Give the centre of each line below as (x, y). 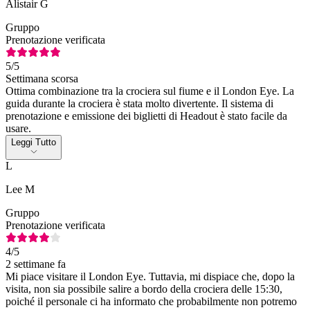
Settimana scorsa (42, 78)
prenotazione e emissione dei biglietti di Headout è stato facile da (146, 116)
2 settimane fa (36, 264)
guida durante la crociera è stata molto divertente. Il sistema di (139, 103)
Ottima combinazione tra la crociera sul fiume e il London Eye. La (150, 91)
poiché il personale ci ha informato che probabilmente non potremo (151, 301)
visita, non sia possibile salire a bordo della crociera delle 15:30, (144, 289)
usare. (18, 128)
